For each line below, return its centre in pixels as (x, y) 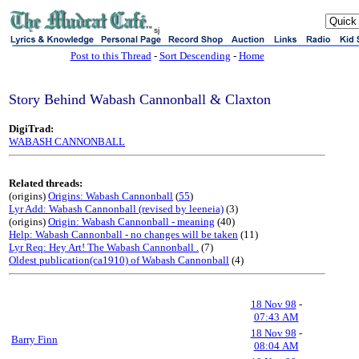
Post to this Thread (111, 56)
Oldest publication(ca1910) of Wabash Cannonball (119, 260)
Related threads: (46, 183)
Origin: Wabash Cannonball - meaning (131, 222)
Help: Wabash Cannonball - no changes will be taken (123, 234)
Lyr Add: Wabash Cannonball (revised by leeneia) (116, 209)
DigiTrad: (31, 129)
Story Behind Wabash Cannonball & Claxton (140, 99)
